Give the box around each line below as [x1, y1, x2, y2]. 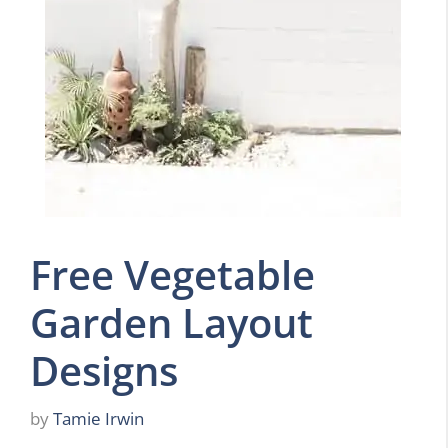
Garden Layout [30, 295, 313, 350]
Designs [30, 343, 178, 398]
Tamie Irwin [53, 406, 144, 430]
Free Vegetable [30, 247, 315, 302]
